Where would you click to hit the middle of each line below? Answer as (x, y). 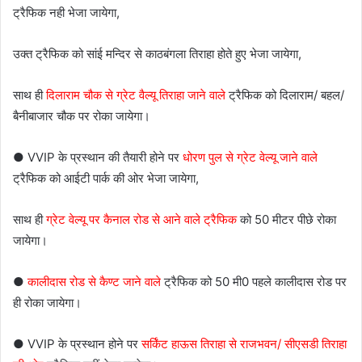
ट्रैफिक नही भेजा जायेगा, (66, 13)
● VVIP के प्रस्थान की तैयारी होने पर (98, 158)
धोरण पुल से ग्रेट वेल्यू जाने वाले (250, 158)
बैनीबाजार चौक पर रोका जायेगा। (82, 116)
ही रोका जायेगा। (47, 303)
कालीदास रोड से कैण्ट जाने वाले (94, 282)
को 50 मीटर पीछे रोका (286, 220)
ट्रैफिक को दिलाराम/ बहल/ (285, 95)
